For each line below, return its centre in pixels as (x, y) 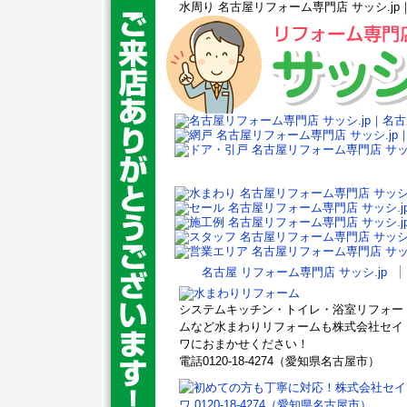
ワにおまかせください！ (244, 344)
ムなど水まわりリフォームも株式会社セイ (291, 327)
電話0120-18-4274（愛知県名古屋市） (279, 361)
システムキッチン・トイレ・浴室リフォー (291, 309)
